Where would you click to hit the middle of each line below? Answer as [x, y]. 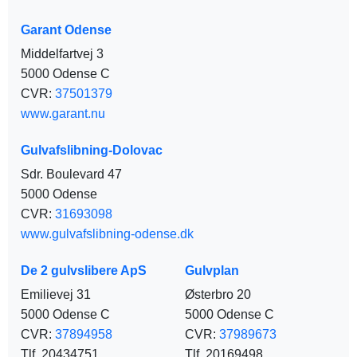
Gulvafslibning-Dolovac [92, 151]
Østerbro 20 [218, 295]
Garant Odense [66, 30]
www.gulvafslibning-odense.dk [107, 234]
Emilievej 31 [56, 295]
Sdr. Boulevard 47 [71, 175]
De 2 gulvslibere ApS [84, 271]
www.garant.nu [63, 114]
